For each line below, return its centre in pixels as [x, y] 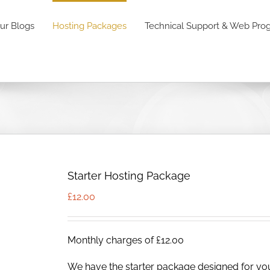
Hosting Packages [89, 26]
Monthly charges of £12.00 [126, 240]
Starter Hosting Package [129, 176]
